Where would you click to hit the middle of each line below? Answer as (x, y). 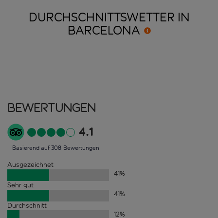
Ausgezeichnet (30, 165)
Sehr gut (20, 185)
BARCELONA (104, 31)
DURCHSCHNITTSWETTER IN (109, 18)
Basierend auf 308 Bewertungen (56, 148)
